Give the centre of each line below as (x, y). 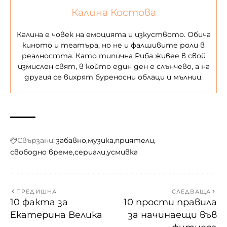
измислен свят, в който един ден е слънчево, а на (113, 66)
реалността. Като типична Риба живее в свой (113, 56)
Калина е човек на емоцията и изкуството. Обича (113, 34)
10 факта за (39, 202)
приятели (135, 140)
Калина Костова (113, 12)
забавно (71, 140)
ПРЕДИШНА (36, 192)
